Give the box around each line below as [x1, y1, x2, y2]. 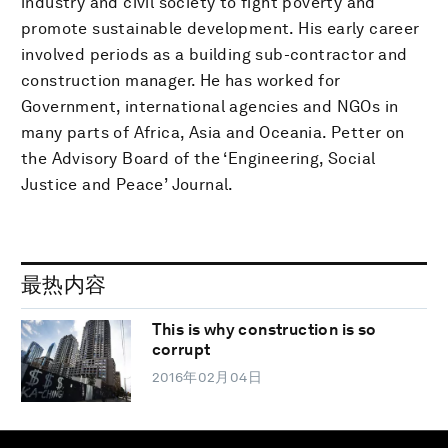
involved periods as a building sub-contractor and [21, 44, 408, 64]
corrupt [151, 340, 211, 360]
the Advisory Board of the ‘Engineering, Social [21, 148, 376, 168]
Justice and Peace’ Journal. [21, 174, 234, 194]
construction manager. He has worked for [21, 70, 341, 90]
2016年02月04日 [151, 369, 263, 386]
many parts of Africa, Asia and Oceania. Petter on [21, 122, 405, 142]
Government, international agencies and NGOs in [21, 96, 399, 116]
